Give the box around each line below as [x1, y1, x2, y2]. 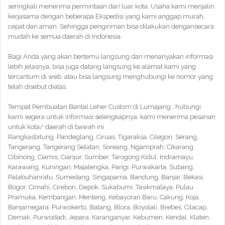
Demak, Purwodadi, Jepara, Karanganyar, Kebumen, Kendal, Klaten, [8, 213, 210, 221]
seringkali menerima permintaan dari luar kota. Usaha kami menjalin [8, 3, 214, 10]
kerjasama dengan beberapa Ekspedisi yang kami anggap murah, [8, 13, 205, 20]
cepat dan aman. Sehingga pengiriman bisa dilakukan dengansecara [8, 23, 214, 30]
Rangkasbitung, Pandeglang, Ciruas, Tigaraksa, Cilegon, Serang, [8, 133, 198, 141]
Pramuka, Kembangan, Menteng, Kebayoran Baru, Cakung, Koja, [8, 193, 200, 201]
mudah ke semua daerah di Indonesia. [8, 33, 122, 40]
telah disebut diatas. [8, 83, 67, 90]
